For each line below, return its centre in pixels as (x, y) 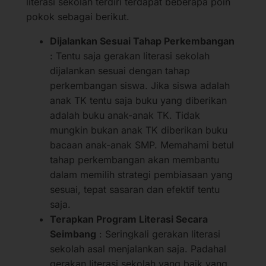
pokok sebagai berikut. (78, 16)
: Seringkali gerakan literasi (158, 234)
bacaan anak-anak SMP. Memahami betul (142, 145)
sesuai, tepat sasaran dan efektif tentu (135, 189)
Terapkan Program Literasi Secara (129, 219)
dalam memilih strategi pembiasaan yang (141, 174)
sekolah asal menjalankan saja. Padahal (138, 248)
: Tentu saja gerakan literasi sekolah (130, 56)
